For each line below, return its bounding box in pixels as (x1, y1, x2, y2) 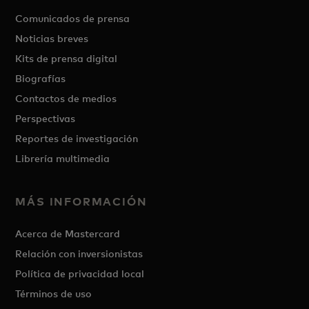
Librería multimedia (15, 152, 110, 164)
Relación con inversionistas (15, 248, 143, 259)
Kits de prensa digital (15, 52, 118, 64)
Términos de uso (15, 288, 92, 299)
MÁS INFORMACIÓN (15, 195, 148, 208)
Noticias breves (15, 32, 89, 44)
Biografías (15, 72, 66, 84)
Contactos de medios (15, 92, 117, 104)
